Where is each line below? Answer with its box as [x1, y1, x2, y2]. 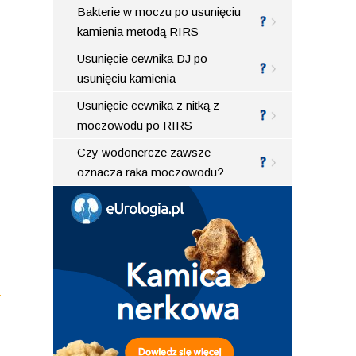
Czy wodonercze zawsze [77, 145, 211, 159]
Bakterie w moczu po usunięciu [77, 4, 242, 18]
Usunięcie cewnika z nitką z [77, 98, 220, 112]
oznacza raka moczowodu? [77, 164, 225, 179]
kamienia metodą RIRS [77, 24, 199, 38]
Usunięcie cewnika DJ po [77, 51, 208, 65]
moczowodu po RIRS [77, 118, 193, 132]
